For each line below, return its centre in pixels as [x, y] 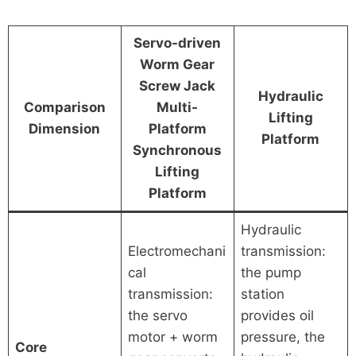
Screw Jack [178, 85]
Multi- [178, 107]
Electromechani [177, 251]
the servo [158, 315]
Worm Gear [178, 64]
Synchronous [178, 150]
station [263, 294]
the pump [271, 272]
